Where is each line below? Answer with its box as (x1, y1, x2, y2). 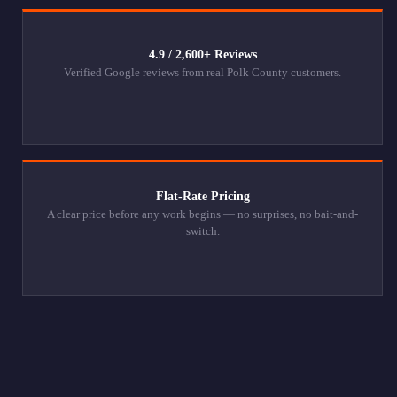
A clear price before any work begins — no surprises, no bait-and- (47, 207, 359, 222)
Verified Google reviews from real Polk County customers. (64, 65, 342, 79)
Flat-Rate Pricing (155, 190, 250, 204)
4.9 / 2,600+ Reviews (148, 47, 257, 61)
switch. (185, 224, 220, 238)
